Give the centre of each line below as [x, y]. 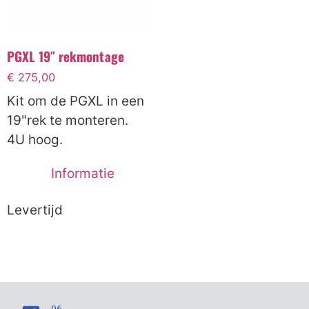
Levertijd [35, 210]
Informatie [83, 173]
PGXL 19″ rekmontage [66, 56]
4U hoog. [35, 139]
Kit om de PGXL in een [76, 101]
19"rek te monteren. [68, 120]
